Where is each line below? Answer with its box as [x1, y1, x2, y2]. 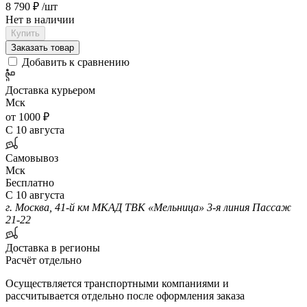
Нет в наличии [5, 13, 75, 25]
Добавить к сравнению [22, 56, 130, 68]
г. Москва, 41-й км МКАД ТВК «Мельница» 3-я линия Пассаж [5, 201, 291, 213]
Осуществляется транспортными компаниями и [5, 277, 229, 289]
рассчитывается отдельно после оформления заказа [5, 289, 245, 302]
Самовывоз [5, 151, 58, 164]
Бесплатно [5, 176, 54, 188]
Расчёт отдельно [5, 254, 82, 266]
